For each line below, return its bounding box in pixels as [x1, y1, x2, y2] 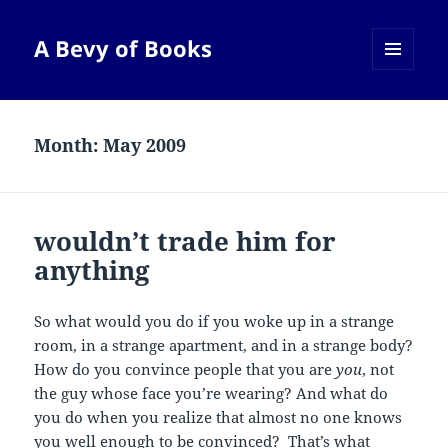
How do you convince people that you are [34, 359, 337, 380]
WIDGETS [372, 103, 429, 121]
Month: [34, 133, 104, 158]
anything [34, 252, 151, 289]
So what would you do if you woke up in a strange [34, 311, 395, 332]
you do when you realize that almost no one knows [34, 407, 403, 428]
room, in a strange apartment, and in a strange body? [34, 335, 414, 356]
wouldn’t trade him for [34, 223, 337, 260]
